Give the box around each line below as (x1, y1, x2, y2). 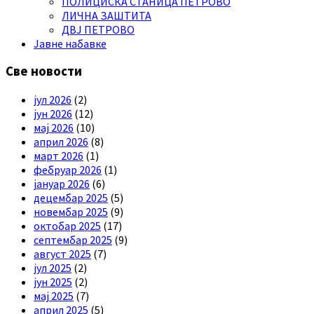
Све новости (6, 63, 82, 80)
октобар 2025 (34, 219, 101, 233)
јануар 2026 (34, 177, 90, 191)
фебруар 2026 (34, 163, 102, 177)
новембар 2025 (34, 205, 108, 219)
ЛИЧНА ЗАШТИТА (62, 8, 151, 22)
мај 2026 (34, 121, 74, 135)
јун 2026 (34, 107, 72, 121)
